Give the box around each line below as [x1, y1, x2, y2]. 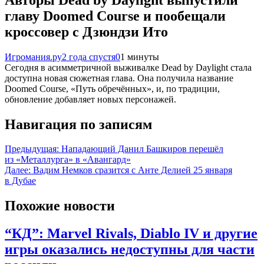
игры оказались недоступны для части [5, 242, 255, 258]
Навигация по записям [5, 116, 152, 132]
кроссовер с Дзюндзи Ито [5, 24, 168, 39]
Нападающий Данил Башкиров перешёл [61, 144, 223, 154]
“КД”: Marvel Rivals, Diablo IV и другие [5, 226, 258, 242]
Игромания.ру [5, 51, 62, 62]
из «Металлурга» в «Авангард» [5, 154, 131, 165]
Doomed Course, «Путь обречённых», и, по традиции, [5, 83, 220, 94]
